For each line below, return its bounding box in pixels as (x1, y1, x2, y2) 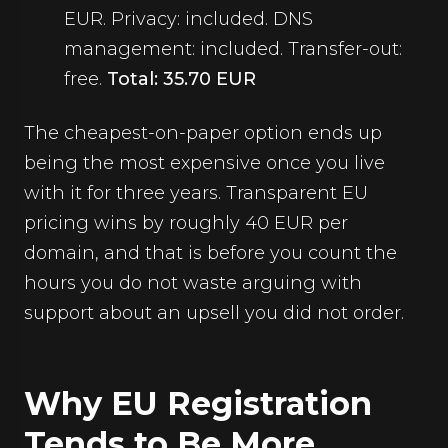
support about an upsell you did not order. (24, 302, 404, 324)
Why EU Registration (24, 384, 372, 423)
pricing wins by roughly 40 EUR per (24, 212, 348, 234)
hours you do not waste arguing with (24, 272, 362, 294)
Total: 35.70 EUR (107, 68, 256, 90)
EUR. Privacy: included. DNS (64, 8, 313, 30)
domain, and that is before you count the (24, 242, 397, 264)
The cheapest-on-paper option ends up (24, 122, 382, 144)
